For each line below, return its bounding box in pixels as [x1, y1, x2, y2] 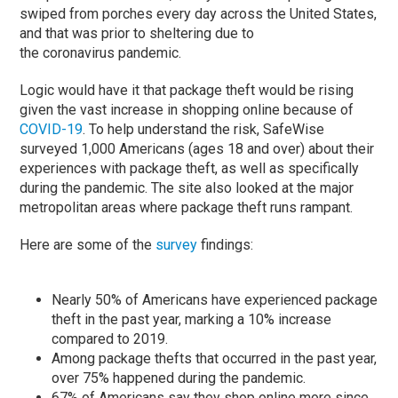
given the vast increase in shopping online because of [20, 100, 354, 118]
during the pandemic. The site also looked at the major [20, 179, 354, 196]
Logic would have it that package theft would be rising [20, 81, 354, 99]
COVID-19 [20, 120, 84, 138]
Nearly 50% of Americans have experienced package [52, 291, 378, 308]
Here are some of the [20, 235, 156, 253]
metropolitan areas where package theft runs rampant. [20, 198, 354, 216]
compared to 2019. [52, 330, 169, 347]
